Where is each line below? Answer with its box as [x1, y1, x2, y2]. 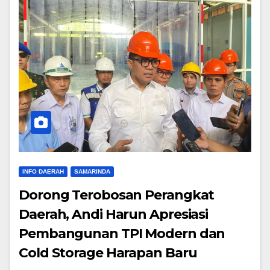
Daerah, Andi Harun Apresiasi [19, 206, 209, 223]
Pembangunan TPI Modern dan [19, 225, 225, 242]
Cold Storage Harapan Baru [19, 245, 197, 262]
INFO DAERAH [22, 168, 64, 175]
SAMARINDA [74, 168, 110, 175]
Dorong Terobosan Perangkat [19, 187, 215, 204]
